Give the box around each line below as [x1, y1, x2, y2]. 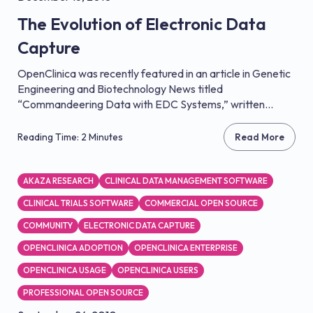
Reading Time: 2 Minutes [17, 131, 123, 143]
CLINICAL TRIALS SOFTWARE [23, 198, 133, 208]
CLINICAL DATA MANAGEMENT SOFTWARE [105, 175, 268, 186]
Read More [235, 131, 284, 143]
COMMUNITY [23, 220, 73, 231]
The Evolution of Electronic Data [17, 13, 266, 34]
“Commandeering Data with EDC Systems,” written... [17, 97, 273, 111]
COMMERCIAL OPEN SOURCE [145, 198, 258, 208]
